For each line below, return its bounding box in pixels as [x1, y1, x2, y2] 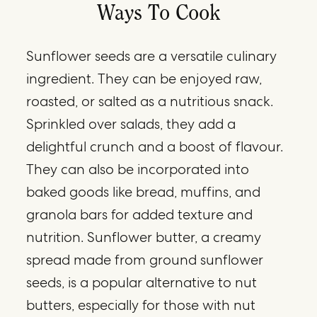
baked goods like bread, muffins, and [26, 182, 261, 201]
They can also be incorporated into [26, 159, 250, 178]
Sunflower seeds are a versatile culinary [26, 46, 277, 65]
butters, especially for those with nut [26, 295, 256, 314]
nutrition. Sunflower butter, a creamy [26, 227, 262, 246]
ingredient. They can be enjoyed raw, [26, 69, 263, 88]
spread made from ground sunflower [26, 250, 264, 269]
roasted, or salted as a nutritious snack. [26, 91, 274, 110]
